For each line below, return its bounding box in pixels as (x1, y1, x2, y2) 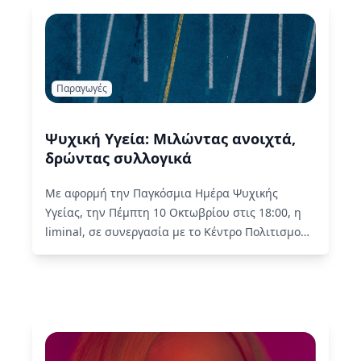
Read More (194, 243, 253, 259)
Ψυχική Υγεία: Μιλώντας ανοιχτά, (45, 129, 296, 149)
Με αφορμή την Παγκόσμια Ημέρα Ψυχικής (45, 185, 278, 201)
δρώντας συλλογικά (45, 148, 192, 168)
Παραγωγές (56, 81, 107, 96)
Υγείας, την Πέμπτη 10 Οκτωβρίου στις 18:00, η (45, 205, 301, 221)
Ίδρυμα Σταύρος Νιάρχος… (45, 243, 194, 259)
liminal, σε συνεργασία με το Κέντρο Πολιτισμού (45, 224, 308, 240)
